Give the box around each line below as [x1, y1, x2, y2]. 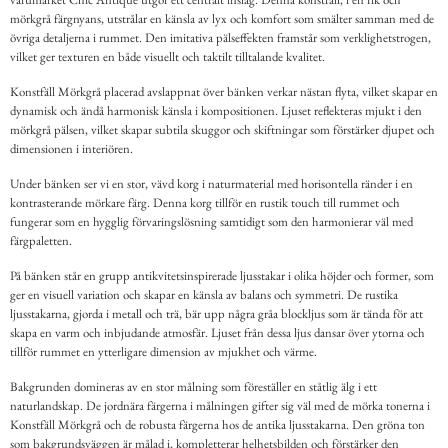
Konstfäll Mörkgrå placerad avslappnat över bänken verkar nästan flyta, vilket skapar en [10, 83, 438, 101]
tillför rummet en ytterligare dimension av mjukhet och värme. [10, 343, 317, 361]
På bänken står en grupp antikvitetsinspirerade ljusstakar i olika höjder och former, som [10, 267, 434, 285]
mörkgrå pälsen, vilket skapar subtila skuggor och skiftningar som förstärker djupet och [10, 121, 435, 139]
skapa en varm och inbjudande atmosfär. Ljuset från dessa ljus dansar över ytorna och [10, 324, 425, 342]
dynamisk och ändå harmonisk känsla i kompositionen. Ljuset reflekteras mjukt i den [10, 102, 422, 120]
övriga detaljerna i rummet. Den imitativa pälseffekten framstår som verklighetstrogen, [10, 29, 431, 47]
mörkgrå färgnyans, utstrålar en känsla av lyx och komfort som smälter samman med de [10, 10, 434, 28]
